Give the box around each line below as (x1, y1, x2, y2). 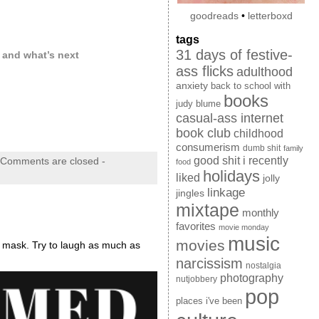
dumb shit (242, 143, 281, 154)
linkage (206, 186, 245, 200)
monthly (241, 207, 279, 219)
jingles (175, 187, 204, 199)
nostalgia (245, 261, 281, 271)
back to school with (210, 81, 291, 92)
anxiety (175, 80, 208, 92)
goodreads (189, 11, 239, 22)
